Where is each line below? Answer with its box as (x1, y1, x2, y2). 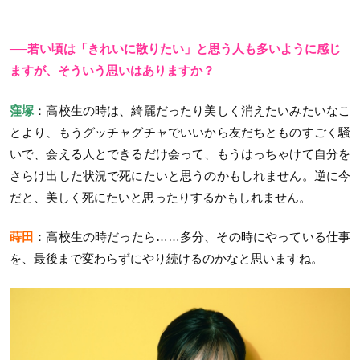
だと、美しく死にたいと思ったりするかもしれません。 (10, 190, 311, 204)
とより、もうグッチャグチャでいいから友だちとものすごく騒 (10, 125, 350, 139)
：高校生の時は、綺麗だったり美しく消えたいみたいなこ (34, 103, 351, 117)
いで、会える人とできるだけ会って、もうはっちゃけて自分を (10, 146, 350, 161)
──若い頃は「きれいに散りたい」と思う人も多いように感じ (10, 42, 341, 56)
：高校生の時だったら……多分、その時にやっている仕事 (34, 230, 351, 244)
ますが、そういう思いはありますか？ (10, 63, 215, 78)
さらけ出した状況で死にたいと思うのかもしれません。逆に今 (10, 168, 350, 182)
